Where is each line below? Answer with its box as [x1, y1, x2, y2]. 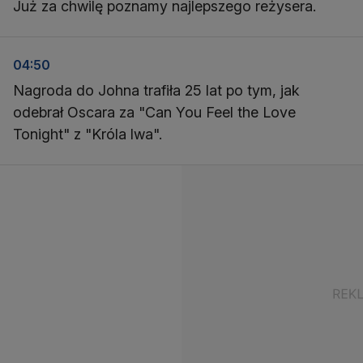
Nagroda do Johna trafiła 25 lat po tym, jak [13, 82, 300, 99]
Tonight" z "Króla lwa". [13, 126, 162, 143]
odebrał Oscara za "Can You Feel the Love [13, 104, 296, 121]
